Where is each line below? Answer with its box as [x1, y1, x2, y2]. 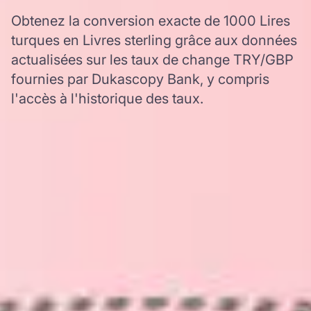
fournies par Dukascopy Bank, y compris [11, 71, 269, 87]
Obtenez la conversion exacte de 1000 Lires [11, 12, 290, 29]
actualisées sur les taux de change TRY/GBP [11, 51, 294, 68]
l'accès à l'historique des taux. [11, 90, 203, 107]
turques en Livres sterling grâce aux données [11, 32, 297, 49]
